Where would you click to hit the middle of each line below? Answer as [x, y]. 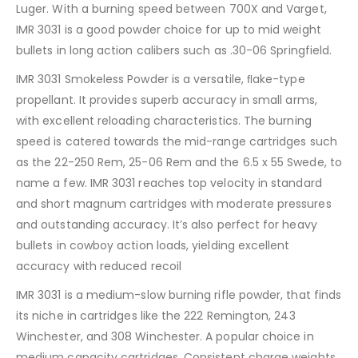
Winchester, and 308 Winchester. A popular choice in [165, 337]
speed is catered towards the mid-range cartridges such [177, 142]
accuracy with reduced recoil [99, 267]
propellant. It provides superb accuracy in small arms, [167, 100]
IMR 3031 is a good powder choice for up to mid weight [169, 30]
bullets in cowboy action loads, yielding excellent [153, 246]
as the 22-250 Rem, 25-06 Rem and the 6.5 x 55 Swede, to [179, 163]
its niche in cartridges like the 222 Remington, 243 [156, 316]
